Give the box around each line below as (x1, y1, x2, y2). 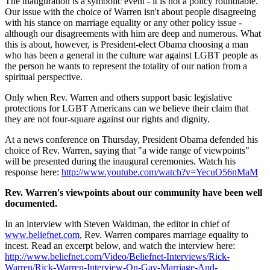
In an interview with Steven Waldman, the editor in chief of (5, 218, 230, 229)
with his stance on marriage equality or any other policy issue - (5, 17, 242, 28)
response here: (5, 166, 61, 177)
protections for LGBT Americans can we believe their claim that (5, 102, 248, 113)
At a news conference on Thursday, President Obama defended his (5, 134, 258, 145)
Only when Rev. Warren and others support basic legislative (5, 92, 232, 102)
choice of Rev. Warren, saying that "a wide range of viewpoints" (5, 145, 250, 155)
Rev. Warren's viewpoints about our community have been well (5, 187, 262, 198)
